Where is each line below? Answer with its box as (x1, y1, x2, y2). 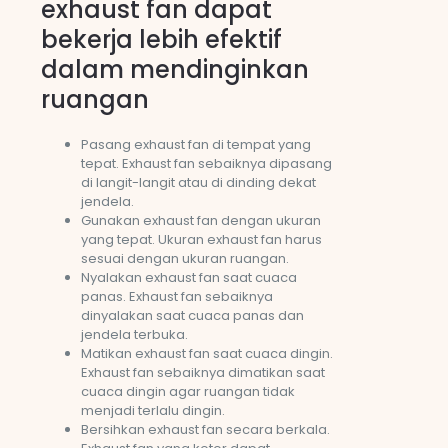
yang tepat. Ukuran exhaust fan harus (81, 229, 322, 249)
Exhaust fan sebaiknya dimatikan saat (81, 362, 325, 382)
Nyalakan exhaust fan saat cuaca (81, 267, 297, 287)
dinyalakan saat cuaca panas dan (81, 305, 304, 325)
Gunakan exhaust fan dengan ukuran (81, 210, 321, 230)
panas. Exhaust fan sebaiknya (81, 286, 273, 306)
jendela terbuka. (81, 324, 188, 344)
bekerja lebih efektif (41, 22, 282, 56)
